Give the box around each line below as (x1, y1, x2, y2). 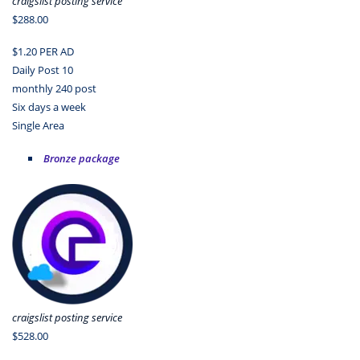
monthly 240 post (12, 81, 96, 96)
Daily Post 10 (12, 63, 73, 78)
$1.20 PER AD (12, 44, 74, 59)
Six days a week (12, 100, 86, 115)
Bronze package (43, 150, 120, 166)
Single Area (12, 118, 64, 133)
